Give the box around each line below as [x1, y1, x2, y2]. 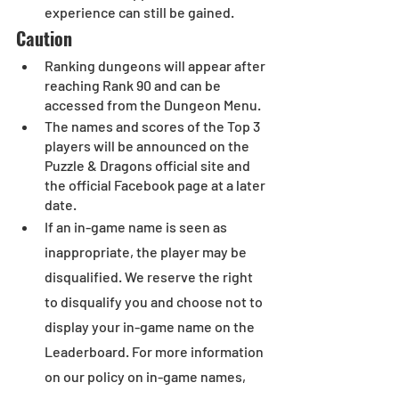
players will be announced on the [45, 137, 252, 155]
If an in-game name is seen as [45, 218, 230, 236]
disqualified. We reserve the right [45, 268, 256, 286]
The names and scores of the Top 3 [45, 118, 263, 135]
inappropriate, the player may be [45, 243, 249, 261]
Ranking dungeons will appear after [45, 57, 268, 75]
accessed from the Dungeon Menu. [45, 96, 261, 114]
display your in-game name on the [45, 318, 257, 336]
